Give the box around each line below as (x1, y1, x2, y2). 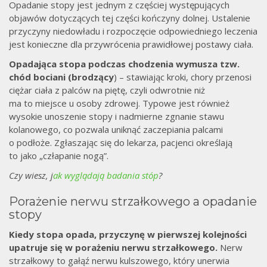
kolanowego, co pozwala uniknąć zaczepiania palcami (9, 123, 223, 136)
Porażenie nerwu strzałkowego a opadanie (9, 194, 257, 209)
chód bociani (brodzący (9, 71, 114, 83)
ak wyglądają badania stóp (53, 169, 159, 182)
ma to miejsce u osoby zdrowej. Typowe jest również (9, 97, 229, 110)
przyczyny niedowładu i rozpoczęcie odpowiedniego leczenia (9, 25, 257, 38)
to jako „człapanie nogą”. (9, 150, 108, 162)
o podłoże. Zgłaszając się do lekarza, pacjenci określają (9, 136, 232, 149)
